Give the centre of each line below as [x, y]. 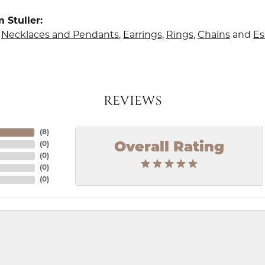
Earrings [142, 35]
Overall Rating [169, 148]
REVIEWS [132, 101]
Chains [214, 35]
